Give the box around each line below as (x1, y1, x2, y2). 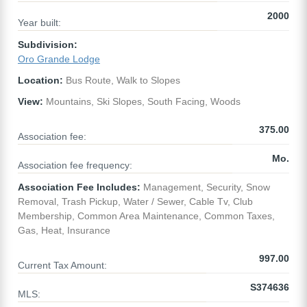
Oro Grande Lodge (18, 53, 100, 65)
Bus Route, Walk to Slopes (63, 75, 180, 86)
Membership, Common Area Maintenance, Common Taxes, (18, 210, 275, 222)
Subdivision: (18, 39, 77, 51)
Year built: (18, 17, 61, 29)
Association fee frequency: (18, 160, 132, 171)
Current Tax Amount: (18, 260, 107, 271)
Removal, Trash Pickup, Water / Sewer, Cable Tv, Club (18, 196, 253, 208)
